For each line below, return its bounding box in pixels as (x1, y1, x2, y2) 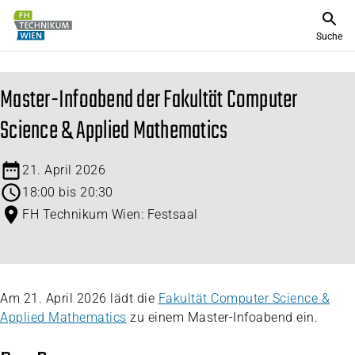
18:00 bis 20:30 (22, 185, 113, 200)
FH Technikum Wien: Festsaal (22, 207, 198, 222)
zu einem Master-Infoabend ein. (126, 310, 318, 325)
